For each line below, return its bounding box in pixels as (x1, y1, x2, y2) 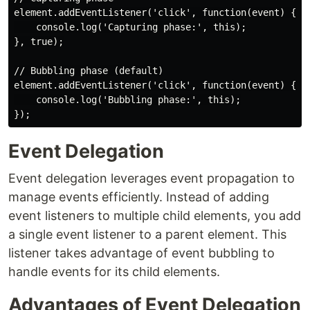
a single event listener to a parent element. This (8, 227, 286, 242)
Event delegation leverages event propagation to (8, 171, 295, 186)
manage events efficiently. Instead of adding (8, 190, 269, 205)
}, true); (14, 36, 64, 48)
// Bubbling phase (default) (14, 65, 163, 77)
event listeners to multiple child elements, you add (8, 208, 301, 224)
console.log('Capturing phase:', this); (14, 21, 246, 33)
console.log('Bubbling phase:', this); (14, 94, 241, 106)
